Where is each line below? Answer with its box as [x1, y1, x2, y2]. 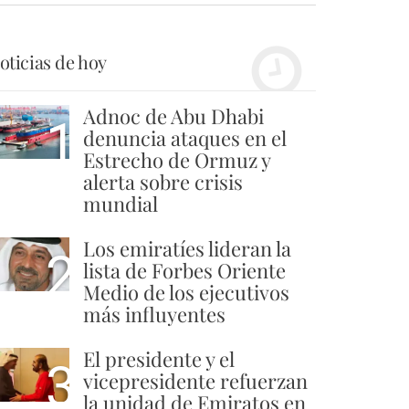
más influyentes [83, 299, 225, 328]
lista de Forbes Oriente [83, 256, 286, 284]
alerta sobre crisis [83, 167, 243, 195]
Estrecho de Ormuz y [83, 145, 270, 173]
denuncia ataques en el [83, 123, 287, 152]
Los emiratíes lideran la [83, 234, 291, 262]
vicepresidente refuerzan [83, 366, 308, 394]
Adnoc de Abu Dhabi [83, 101, 264, 130]
